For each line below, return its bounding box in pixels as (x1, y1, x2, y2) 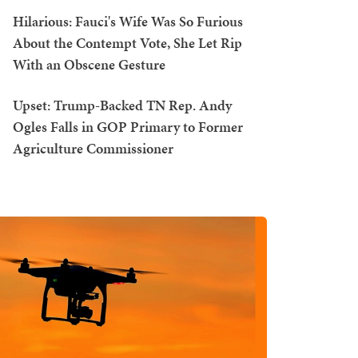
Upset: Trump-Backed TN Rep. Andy (13, 95, 232, 115)
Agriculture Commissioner (13, 138, 173, 158)
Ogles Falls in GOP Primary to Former (13, 117, 243, 137)
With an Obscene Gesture (13, 54, 165, 74)
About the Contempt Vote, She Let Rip (13, 33, 242, 53)
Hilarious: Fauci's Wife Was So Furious (13, 11, 243, 31)
